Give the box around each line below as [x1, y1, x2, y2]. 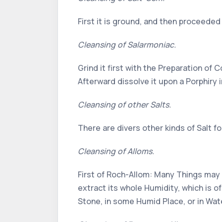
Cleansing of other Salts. [78, 99, 171, 110]
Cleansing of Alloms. [78, 146, 154, 157]
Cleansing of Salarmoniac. [78, 39, 176, 50]
